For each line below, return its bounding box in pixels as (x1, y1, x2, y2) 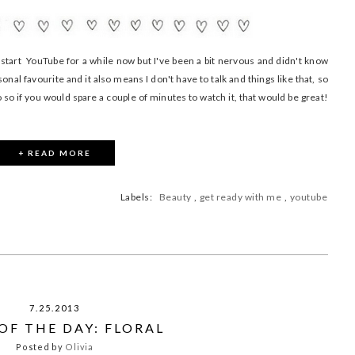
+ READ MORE (18, 147, 91, 158)
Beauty (158, 190, 192, 203)
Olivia (65, 341, 94, 352)
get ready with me (200, 190, 282, 203)
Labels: (120, 190, 158, 203)
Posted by (16, 341, 66, 352)
